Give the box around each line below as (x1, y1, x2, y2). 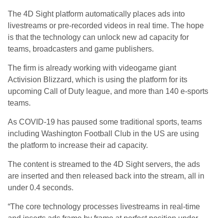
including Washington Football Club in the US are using (8, 129, 199, 138)
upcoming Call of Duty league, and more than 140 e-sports (8, 87, 208, 95)
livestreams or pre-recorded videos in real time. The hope (8, 21, 204, 30)
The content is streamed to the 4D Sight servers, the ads (8, 160, 200, 168)
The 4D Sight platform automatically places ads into (8, 10, 185, 18)
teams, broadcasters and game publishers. (8, 45, 154, 53)
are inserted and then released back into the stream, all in (8, 172, 204, 180)
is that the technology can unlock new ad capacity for (8, 33, 189, 41)
